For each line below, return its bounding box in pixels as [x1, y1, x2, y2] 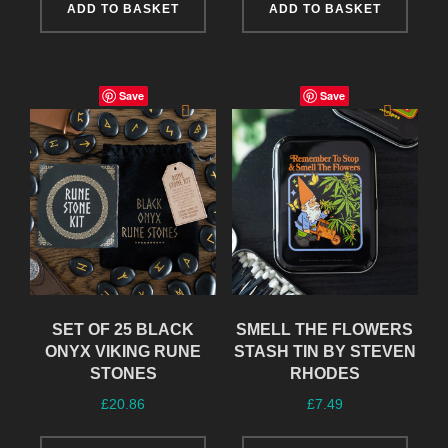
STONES [89, 365, 157, 383]
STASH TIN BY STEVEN [233, 343, 416, 361]
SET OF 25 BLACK [52, 321, 195, 339]
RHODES [289, 365, 360, 383]
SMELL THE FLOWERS [236, 321, 414, 339]
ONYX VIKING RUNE [45, 343, 202, 361]
